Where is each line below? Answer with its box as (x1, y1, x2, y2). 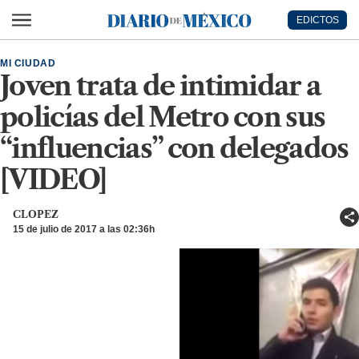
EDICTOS (296, 14, 339, 26)
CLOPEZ (13, 208, 58, 220)
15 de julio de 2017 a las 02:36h (13, 224, 155, 235)
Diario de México (107, 21, 147, 35)
